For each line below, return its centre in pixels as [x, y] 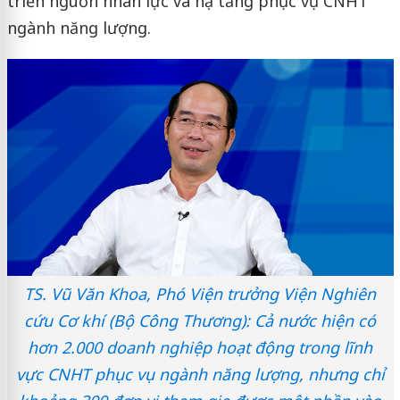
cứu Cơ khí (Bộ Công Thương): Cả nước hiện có [200, 321]
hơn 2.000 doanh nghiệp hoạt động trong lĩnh [200, 348]
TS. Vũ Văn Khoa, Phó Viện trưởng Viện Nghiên [200, 294]
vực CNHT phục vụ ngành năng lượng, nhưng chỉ [200, 375]
